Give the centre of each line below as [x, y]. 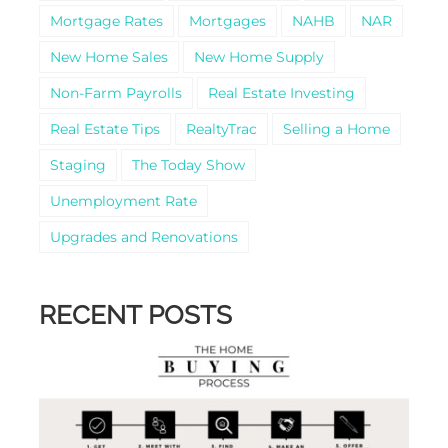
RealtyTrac [221, 128]
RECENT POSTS [135, 314]
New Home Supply [258, 56]
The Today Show [188, 164]
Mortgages [227, 20]
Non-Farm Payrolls [115, 92]
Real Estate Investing [281, 92]
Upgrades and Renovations [143, 236]
